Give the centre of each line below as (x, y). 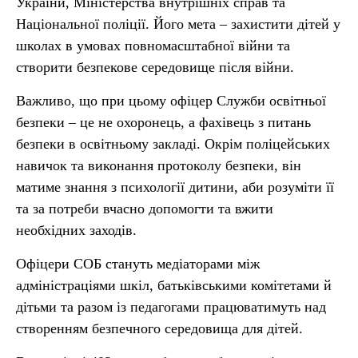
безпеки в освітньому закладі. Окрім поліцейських (173, 144)
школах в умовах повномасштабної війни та (153, 46)
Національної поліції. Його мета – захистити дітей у (178, 24)
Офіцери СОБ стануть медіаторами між (138, 264)
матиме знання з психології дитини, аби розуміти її (175, 187)
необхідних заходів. (76, 230)
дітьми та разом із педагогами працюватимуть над (171, 307)
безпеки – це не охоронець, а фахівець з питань (163, 122)
